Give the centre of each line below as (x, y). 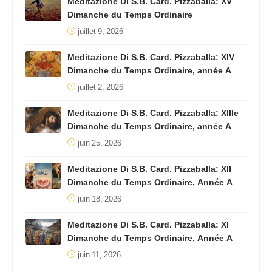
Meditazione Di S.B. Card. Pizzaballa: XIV (151, 57)
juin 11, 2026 (99, 255)
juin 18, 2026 (100, 199)
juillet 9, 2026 (100, 31)
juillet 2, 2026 (100, 87)
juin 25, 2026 (100, 143)
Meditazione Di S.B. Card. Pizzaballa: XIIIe (153, 113)
